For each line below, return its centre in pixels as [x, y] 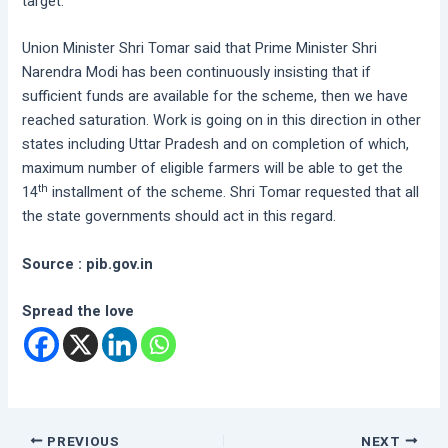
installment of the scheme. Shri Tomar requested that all [234, 193]
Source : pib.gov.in [88, 264]
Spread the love [78, 311]
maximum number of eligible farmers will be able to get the [213, 169]
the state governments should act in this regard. [179, 217]
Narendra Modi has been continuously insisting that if [197, 73]
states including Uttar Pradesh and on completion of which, [216, 145]
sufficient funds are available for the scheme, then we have [215, 97]
